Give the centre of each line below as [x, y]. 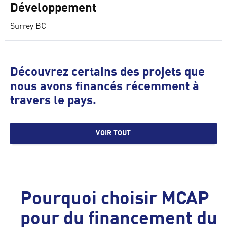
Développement [53, 8]
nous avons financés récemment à [105, 87]
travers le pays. [53, 101]
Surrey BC [28, 25]
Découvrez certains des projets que [107, 73]
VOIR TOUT [113, 134]
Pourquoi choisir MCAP [115, 200]
